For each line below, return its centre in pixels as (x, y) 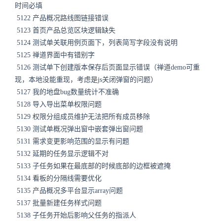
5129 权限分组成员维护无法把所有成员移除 (83, 117)
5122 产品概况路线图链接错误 (63, 18)
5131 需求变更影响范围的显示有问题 (72, 141)
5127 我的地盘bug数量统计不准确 (68, 92)
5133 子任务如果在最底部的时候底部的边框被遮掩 (93, 166)
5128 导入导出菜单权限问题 (59, 104)
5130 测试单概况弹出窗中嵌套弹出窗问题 (79, 129)
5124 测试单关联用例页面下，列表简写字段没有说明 (97, 43)
